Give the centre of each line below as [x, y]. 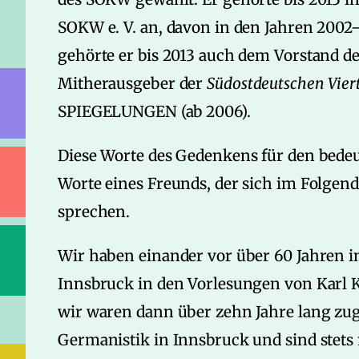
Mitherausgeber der [133, 83]
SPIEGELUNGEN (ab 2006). [154, 111]
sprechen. [94, 212]
